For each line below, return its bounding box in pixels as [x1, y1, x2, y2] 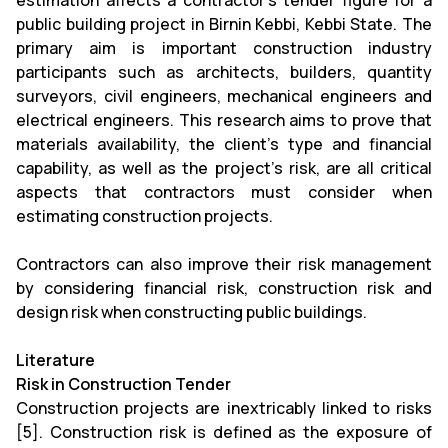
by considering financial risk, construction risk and [16, 277, 432, 299]
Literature [16, 349, 95, 371]
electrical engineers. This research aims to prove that [16, 109, 432, 131]
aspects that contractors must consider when [16, 181, 432, 203]
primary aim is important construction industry [16, 37, 432, 59]
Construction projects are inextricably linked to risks [16, 397, 432, 419]
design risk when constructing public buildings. [16, 301, 367, 323]
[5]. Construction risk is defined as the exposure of [16, 421, 432, 443]
